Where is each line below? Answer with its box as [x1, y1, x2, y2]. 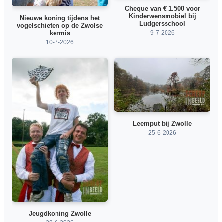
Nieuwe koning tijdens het [20, 14, 100, 22]
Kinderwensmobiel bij [128, 12, 196, 20]
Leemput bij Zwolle [133, 120, 192, 128]
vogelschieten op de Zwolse [17, 22, 103, 30]
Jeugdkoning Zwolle [28, 209, 91, 217]
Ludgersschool [139, 19, 185, 27]
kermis [49, 29, 70, 37]
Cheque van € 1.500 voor [124, 4, 200, 12]
